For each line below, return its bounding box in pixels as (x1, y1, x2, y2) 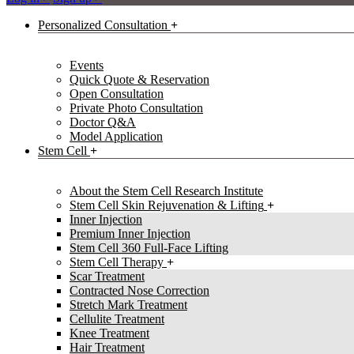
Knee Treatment (70, 326, 149, 341)
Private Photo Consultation (70, 101, 203, 115)
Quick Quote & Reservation (70, 73, 209, 87)
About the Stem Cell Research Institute (70, 184, 263, 198)
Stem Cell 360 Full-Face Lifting (70, 241, 228, 255)
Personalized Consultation (38, 18, 168, 32)
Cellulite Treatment (70, 312, 164, 326)
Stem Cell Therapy (70, 255, 164, 269)
